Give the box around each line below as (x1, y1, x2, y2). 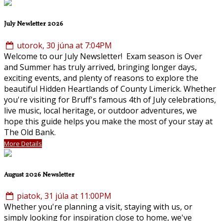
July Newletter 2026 (4, 19, 63, 29)
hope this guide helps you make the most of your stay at (4, 115, 213, 127)
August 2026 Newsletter (4, 170, 74, 180)
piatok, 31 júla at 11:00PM (15, 190, 112, 201)
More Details (4, 139, 42, 148)
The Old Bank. (4, 126, 56, 138)
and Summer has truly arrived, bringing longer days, (4, 61, 197, 73)
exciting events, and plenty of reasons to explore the (4, 72, 198, 83)
